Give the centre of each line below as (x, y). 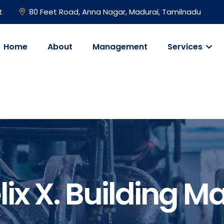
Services (186, 47)
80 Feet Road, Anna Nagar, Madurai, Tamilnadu (115, 12)
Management (120, 47)
